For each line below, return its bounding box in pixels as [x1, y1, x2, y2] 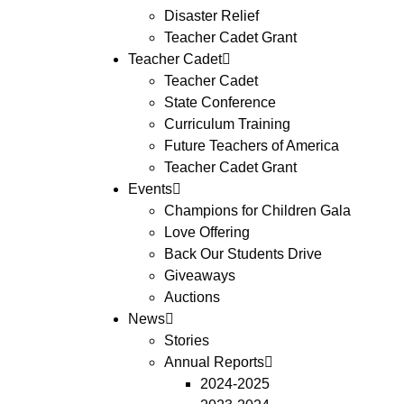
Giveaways [164, 268, 235, 283]
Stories [164, 333, 209, 348]
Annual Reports [164, 354, 264, 370]
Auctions [164, 289, 220, 305]
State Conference [164, 95, 276, 110]
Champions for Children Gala [164, 203, 351, 218]
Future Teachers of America [164, 138, 339, 153]
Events [128, 181, 172, 197]
